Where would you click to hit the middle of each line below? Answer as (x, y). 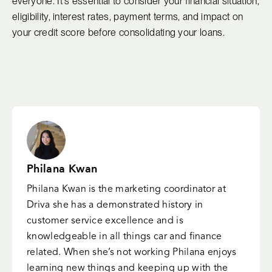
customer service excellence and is (105, 221)
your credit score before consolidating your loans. (119, 32)
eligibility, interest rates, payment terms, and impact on (128, 16)
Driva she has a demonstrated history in (115, 205)
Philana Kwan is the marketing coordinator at (127, 189)
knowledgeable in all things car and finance (124, 236)
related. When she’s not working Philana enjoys (132, 252)
